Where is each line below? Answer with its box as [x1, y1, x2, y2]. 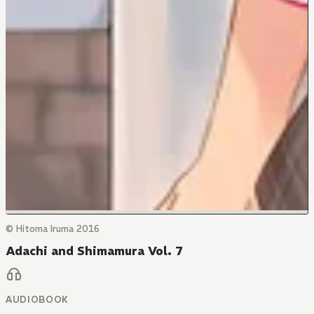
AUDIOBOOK [6, 294, 69, 306]
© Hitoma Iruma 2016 [6, 223, 100, 235]
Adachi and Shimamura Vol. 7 [6, 243, 183, 259]
